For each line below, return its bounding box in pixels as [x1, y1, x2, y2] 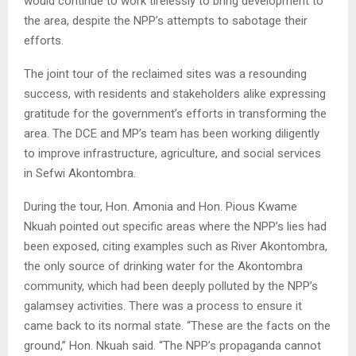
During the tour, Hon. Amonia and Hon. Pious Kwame [24, 199, 297, 215]
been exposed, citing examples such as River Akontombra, [24, 239, 327, 254]
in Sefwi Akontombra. [24, 166, 136, 181]
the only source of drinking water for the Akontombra [24, 259, 303, 274]
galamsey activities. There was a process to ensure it [24, 299, 302, 314]
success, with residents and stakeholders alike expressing [24, 87, 326, 102]
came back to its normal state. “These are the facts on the [24, 319, 331, 334]
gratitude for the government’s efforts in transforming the [24, 106, 327, 122]
